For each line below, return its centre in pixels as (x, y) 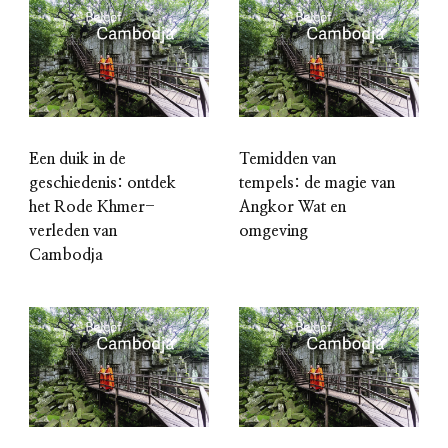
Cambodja (66, 255)
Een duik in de (77, 159)
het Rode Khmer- (92, 207)
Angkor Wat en (292, 207)
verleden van (73, 231)
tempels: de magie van (317, 183)
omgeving (273, 231)
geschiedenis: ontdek (102, 183)
